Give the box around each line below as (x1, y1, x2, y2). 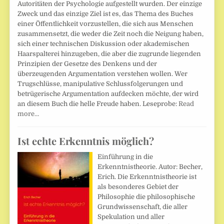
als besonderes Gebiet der (97, 183, 179, 191)
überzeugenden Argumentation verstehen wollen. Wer (17, 70, 188, 78)
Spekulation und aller (97, 213, 165, 221)
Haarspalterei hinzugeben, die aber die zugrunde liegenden (17, 50, 201, 58)
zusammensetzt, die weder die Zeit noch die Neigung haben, (17, 30, 204, 38)
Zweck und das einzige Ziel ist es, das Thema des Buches (17, 10, 194, 18)
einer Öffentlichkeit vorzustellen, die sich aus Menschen (17, 20, 194, 28)
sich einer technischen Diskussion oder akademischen (17, 40, 190, 48)
